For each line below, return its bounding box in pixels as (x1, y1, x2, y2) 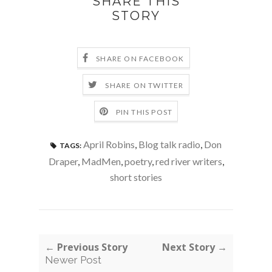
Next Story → (162, 240, 227, 254)
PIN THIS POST (115, 107, 173, 117)
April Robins (83, 138, 135, 150)
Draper (48, 155, 78, 167)
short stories (110, 171, 162, 183)
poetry (124, 155, 152, 167)
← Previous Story (45, 240, 127, 254)
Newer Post (45, 254, 101, 266)
